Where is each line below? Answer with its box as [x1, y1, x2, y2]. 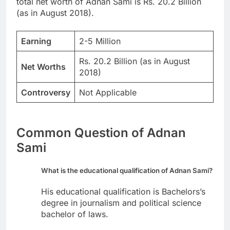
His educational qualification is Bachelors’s [41, 186, 205, 197]
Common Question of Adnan [16, 125, 186, 140]
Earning [21, 35, 51, 46]
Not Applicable [79, 87, 137, 98]
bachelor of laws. [41, 209, 108, 220]
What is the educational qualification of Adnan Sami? [41, 166, 213, 175]
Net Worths [21, 61, 66, 72]
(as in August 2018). [16, 7, 94, 18]
